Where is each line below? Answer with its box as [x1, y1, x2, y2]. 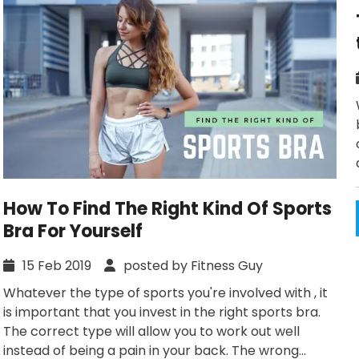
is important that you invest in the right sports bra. [3, 303, 321, 322]
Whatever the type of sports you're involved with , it [3, 284, 328, 303]
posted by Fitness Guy [120, 256, 263, 276]
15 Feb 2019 [19, 256, 104, 276]
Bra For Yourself [3, 219, 143, 244]
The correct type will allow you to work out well [3, 322, 300, 341]
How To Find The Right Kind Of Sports [3, 196, 332, 222]
